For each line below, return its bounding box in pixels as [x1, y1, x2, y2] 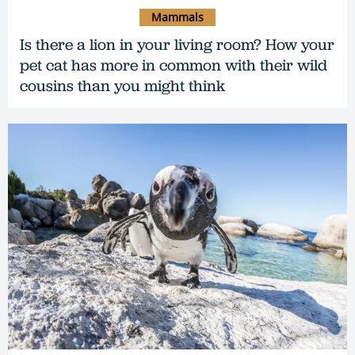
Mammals [151, 9, 204, 25]
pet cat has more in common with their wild [20, 54, 327, 75]
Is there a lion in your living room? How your [20, 33, 334, 55]
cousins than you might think [20, 74, 225, 96]
